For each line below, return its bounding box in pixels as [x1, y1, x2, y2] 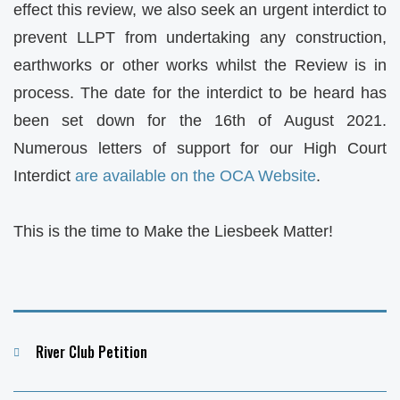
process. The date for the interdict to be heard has [13, 83, 387, 102]
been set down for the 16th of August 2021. [13, 111, 387, 129]
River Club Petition [36, 340, 147, 362]
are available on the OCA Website [75, 166, 316, 185]
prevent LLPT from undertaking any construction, [13, 28, 387, 46]
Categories [12, 339, 79, 362]
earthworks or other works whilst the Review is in [13, 55, 387, 74]
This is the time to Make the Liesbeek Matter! [13, 222, 333, 241]
